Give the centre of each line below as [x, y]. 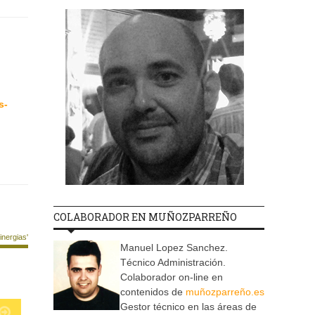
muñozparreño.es [225, 292]
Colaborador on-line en [172, 277]
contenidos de [153, 292]
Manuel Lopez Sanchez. [174, 248]
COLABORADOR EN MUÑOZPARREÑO [145, 217]
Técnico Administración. [173, 263]
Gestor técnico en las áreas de [188, 307]
